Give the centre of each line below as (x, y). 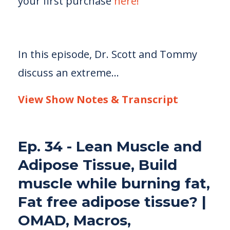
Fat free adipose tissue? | (112, 202)
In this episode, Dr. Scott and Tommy (108, 54)
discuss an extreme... (69, 73)
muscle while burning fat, (114, 183)
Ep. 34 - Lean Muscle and (110, 146)
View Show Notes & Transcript (98, 99)
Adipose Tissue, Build (98, 165)
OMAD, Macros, (74, 220)
